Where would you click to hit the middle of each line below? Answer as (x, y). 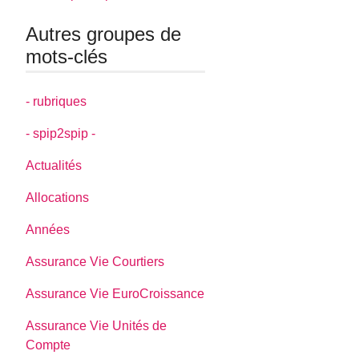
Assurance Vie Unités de (97, 325)
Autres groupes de (104, 34)
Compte (48, 345)
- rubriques (56, 101)
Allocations (58, 197)
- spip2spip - (61, 133)
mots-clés (67, 57)
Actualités (54, 165)
